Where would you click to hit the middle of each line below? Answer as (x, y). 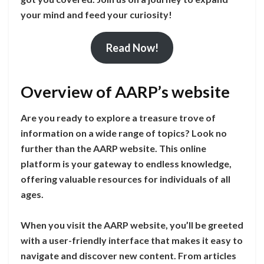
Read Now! (132, 47)
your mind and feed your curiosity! (96, 14)
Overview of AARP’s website (125, 91)
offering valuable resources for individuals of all (126, 179)
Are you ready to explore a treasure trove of (118, 118)
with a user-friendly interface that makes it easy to (132, 240)
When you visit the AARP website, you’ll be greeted (132, 225)
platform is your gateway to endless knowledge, (126, 164)
